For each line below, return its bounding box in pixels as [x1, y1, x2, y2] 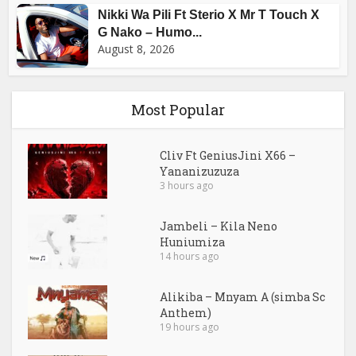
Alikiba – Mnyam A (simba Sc [160, 288, 326, 304]
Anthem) [160, 304, 212, 320]
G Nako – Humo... [98, 25, 203, 39]
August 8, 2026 [98, 41, 176, 56]
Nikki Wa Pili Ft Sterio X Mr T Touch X [98, 7, 320, 21]
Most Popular [130, 99, 225, 119]
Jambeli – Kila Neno [160, 218, 278, 234]
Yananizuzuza [160, 163, 240, 179]
